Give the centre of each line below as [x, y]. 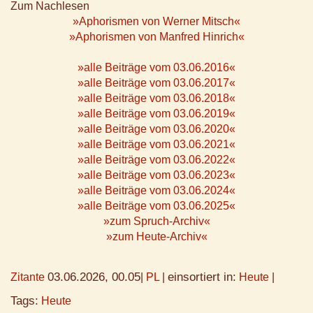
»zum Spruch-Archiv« [156, 221]
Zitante [28, 277]
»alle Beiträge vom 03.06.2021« [156, 145]
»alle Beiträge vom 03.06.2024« [156, 191]
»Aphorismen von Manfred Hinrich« [156, 37]
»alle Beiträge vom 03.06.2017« [156, 83]
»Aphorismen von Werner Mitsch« [156, 22]
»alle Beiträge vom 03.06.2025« [156, 206]
